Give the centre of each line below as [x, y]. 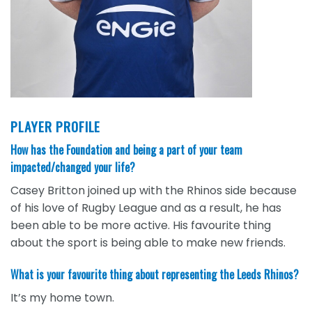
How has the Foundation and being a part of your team [126, 149]
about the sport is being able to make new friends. [148, 242]
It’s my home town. [62, 297]
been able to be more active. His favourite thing [141, 225]
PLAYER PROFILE [56, 127]
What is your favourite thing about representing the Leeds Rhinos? [155, 274]
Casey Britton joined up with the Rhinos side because [154, 190]
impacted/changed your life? [73, 167]
